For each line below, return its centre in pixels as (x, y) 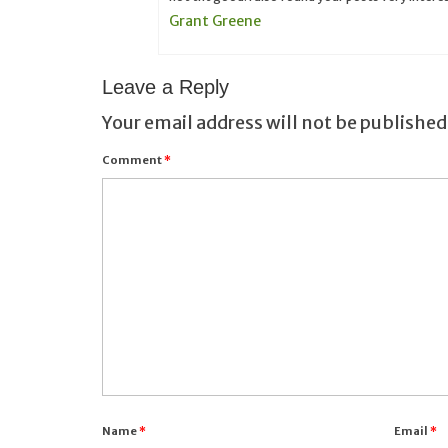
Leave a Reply (165, 87)
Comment (133, 160)
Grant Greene (215, 21)
